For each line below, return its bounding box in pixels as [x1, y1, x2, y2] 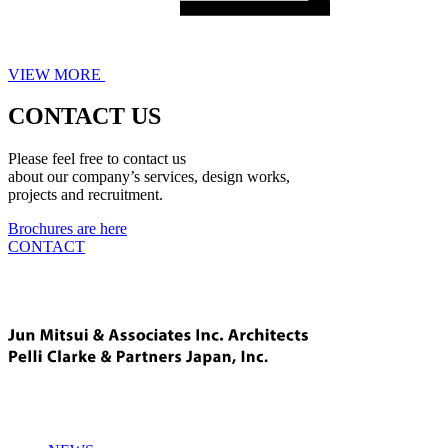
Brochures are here [8, 220, 127, 238]
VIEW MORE [8, 65, 101, 83]
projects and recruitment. [8, 186, 163, 204]
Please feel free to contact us [8, 150, 186, 168]
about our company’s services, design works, [8, 168, 290, 186]
